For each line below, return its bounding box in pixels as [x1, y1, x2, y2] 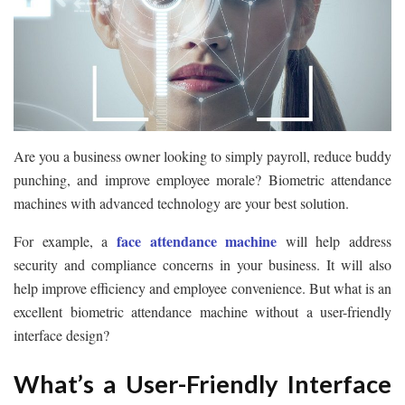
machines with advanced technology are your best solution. [14, 193, 353, 213]
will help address [277, 231, 391, 251]
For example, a [14, 231, 117, 251]
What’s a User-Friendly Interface [14, 368, 391, 399]
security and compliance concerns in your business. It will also [14, 255, 391, 275]
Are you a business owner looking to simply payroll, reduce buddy [14, 146, 391, 166]
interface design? [14, 325, 114, 345]
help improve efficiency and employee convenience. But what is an [14, 278, 391, 298]
